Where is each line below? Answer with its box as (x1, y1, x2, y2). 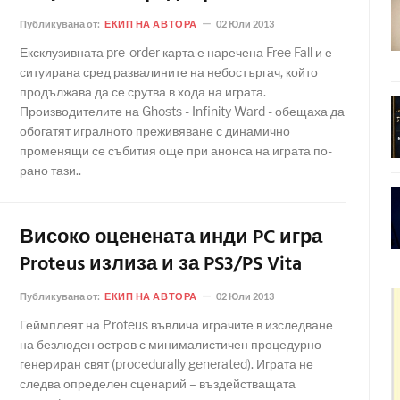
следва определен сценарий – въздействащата (20, 376, 296, 391)
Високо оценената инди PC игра (20, 222, 322, 254)
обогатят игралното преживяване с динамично (20, 123, 290, 138)
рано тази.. (20, 162, 81, 178)
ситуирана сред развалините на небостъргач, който (20, 64, 318, 79)
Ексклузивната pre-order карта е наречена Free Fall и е (20, 45, 332, 60)
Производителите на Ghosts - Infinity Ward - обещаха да (20, 104, 345, 119)
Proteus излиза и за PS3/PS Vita (20, 249, 302, 280)
